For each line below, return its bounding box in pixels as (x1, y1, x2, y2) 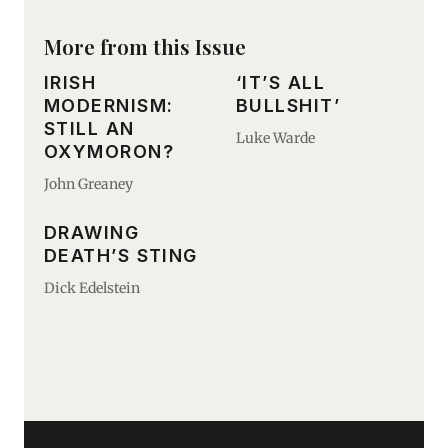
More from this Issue (44, 32, 246, 61)
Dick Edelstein (44, 278, 140, 297)
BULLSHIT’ (236, 94, 340, 116)
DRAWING (44, 221, 140, 243)
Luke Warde (236, 128, 315, 147)
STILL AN (44, 117, 135, 139)
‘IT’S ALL (236, 71, 325, 93)
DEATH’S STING (44, 244, 198, 266)
